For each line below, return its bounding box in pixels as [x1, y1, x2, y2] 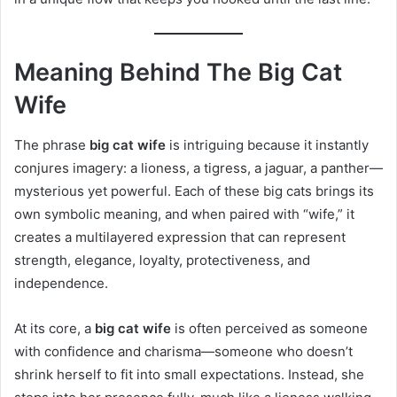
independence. [14, 274, 108, 292]
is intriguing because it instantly [166, 136, 369, 153]
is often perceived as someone [171, 319, 368, 337]
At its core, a [14, 319, 95, 337]
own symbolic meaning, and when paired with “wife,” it [14, 205, 354, 222]
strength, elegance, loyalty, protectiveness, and [14, 251, 310, 269]
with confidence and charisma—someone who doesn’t [14, 342, 353, 360]
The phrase [14, 136, 90, 153]
